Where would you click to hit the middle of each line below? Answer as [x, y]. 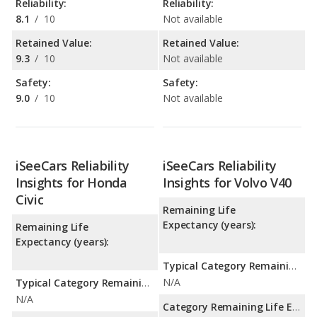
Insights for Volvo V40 [227, 183]
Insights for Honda [71, 183]
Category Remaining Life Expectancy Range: [296, 307]
